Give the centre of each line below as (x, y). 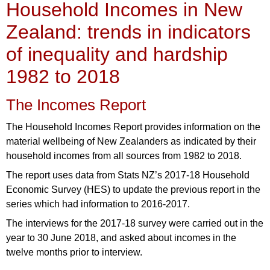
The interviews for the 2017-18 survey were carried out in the (135, 223)
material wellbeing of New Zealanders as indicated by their (131, 141)
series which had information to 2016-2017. (98, 204)
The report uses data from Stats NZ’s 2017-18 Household (128, 175)
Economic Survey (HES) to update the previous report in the (133, 189)
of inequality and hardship (117, 54)
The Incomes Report (76, 105)
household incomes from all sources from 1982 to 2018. (124, 155)
